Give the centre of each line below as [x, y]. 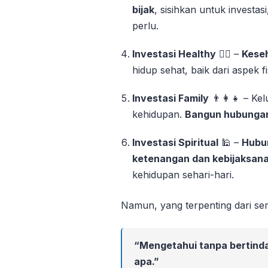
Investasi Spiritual [176, 142]
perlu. [146, 25]
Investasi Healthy [174, 54]
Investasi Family [171, 98]
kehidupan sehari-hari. [183, 174]
